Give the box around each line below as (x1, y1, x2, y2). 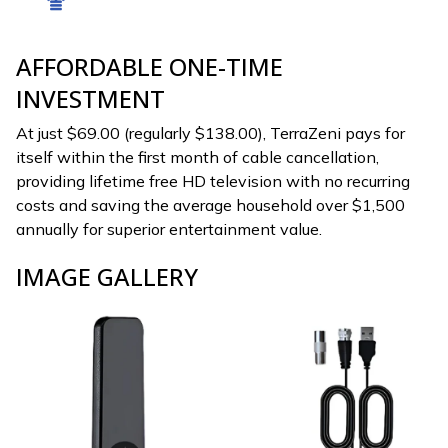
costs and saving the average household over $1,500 (16, 195, 405, 216)
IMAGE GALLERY (16, 259, 198, 293)
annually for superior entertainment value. (16, 219, 322, 240)
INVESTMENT (16, 81, 165, 115)
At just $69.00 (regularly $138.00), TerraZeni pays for (16, 123, 405, 144)
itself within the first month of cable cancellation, (16, 147, 379, 168)
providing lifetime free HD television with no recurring (16, 171, 410, 192)
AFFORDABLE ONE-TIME (16, 49, 283, 83)
